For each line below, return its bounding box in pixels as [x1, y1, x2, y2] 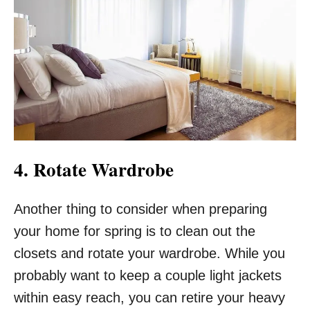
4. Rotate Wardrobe [14, 156, 174, 183]
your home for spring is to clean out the [14, 224, 255, 239]
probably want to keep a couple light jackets [14, 268, 282, 284]
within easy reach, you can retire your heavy [14, 290, 285, 306]
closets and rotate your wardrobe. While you [14, 246, 285, 262]
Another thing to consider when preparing [14, 201, 267, 217]
